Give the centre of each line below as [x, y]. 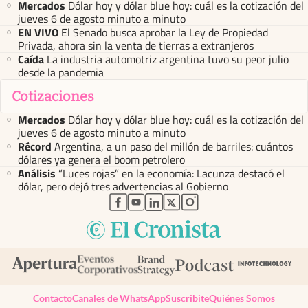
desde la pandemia [61, 72]
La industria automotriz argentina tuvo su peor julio [168, 59]
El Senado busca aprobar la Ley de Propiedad [165, 32]
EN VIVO [38, 32]
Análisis [37, 173]
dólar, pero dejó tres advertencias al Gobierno [123, 186]
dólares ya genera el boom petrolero [101, 159]
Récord [35, 146]
